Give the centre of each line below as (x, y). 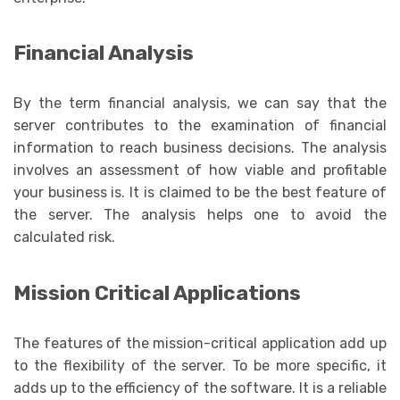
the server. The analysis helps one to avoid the (200, 215)
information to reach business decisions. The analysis (200, 148)
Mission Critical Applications (157, 293)
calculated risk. (64, 237)
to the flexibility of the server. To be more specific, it (200, 365)
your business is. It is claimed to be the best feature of (200, 193)
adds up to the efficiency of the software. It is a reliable (200, 387)
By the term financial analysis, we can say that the (200, 104)
